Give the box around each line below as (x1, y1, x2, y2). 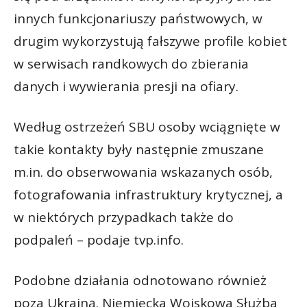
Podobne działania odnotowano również (14, 271, 267, 289)
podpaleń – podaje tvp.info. (14, 230, 184, 249)
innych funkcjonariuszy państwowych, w (14, 9, 262, 27)
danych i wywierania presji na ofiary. (14, 77, 238, 95)
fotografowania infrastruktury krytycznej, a (14, 185, 283, 204)
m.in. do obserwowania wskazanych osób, (14, 162, 273, 181)
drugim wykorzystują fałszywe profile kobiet (14, 32, 287, 50)
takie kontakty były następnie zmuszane (14, 140, 264, 158)
